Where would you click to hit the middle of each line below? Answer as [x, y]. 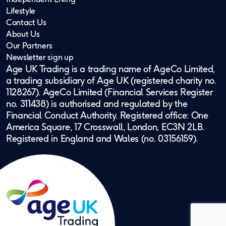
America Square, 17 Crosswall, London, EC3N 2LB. [105, 127]
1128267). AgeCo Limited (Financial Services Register [109, 92]
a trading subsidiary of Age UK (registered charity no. [111, 80]
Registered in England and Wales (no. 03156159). [102, 138]
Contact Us [26, 22]
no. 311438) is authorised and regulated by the [97, 103]
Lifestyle [21, 11]
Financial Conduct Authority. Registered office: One [107, 115]
